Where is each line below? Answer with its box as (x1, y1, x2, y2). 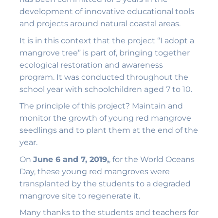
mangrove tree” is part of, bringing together (19, 48, 190, 57)
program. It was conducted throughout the (19, 72, 188, 82)
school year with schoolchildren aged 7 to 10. (19, 84, 192, 94)
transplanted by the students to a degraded (19, 179, 191, 188)
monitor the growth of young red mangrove (19, 113, 191, 123)
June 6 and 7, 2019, (33, 154, 109, 164)
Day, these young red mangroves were (19, 166, 170, 176)
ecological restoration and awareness (19, 60, 163, 70)
